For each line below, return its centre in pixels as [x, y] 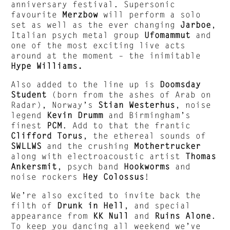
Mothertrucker [165, 146]
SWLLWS [29, 146]
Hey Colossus [114, 176]
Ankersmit [34, 166]
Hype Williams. [47, 65]
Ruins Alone [183, 215]
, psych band [91, 166]
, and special [157, 205]
